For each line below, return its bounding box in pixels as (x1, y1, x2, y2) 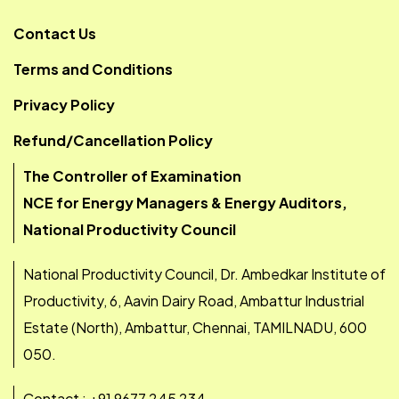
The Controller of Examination (23, 167, 241, 185)
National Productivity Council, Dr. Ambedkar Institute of (23, 265, 386, 283)
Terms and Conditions (13, 60, 173, 78)
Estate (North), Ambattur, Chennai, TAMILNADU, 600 (23, 318, 367, 337)
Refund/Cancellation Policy (13, 131, 213, 150)
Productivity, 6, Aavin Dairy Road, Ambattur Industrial (23, 291, 364, 310)
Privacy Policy (13, 95, 115, 114)
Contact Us (13, 24, 96, 43)
